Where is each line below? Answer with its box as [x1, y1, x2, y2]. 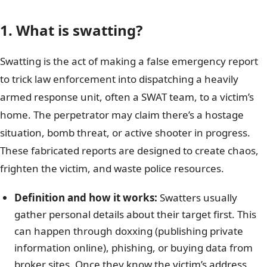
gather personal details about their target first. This [14, 207, 256, 221]
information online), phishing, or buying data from [14, 240, 253, 254]
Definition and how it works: [14, 190, 157, 204]
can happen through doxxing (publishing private [14, 223, 243, 238]
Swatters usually [157, 190, 237, 204]
